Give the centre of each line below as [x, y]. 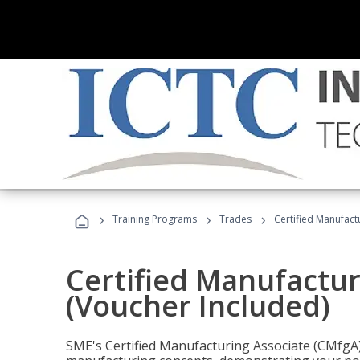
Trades [235, 219]
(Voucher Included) [198, 306]
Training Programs [155, 219]
